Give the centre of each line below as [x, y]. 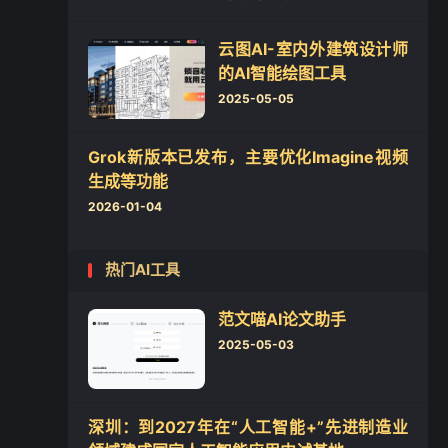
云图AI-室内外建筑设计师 [313, 49]
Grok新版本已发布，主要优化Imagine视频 [248, 157]
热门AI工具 [142, 269]
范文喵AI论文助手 [282, 319]
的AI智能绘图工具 [282, 73]
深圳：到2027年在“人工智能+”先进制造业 [248, 427]
